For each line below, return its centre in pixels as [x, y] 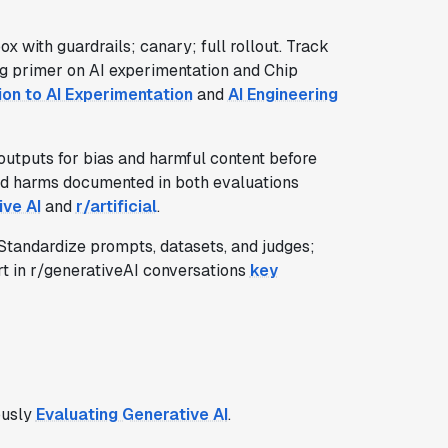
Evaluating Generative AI [131, 414]
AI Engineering [282, 94]
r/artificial [116, 206]
